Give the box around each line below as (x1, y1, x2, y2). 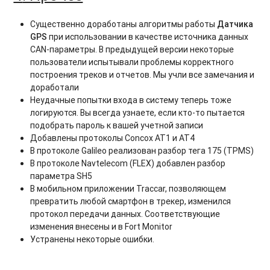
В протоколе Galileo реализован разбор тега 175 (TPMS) (30, 145, 254, 156)
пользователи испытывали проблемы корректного (30, 56, 234, 67)
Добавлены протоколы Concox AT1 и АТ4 (30, 132, 195, 143)
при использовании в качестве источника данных (47, 31, 249, 42)
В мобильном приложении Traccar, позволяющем (30, 183, 227, 194)
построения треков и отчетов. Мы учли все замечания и (30, 69, 255, 80)
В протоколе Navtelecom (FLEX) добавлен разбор (30, 157, 226, 169)
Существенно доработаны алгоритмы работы (30, 18, 218, 30)
